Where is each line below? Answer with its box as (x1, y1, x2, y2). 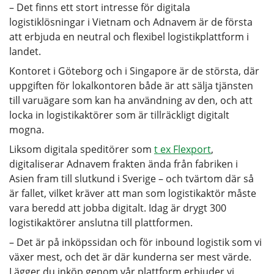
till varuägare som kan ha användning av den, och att (9, 93, 253, 107)
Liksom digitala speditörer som (9, 142, 154, 156)
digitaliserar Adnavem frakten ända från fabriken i (9, 157, 238, 171)
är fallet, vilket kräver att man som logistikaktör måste (9, 186, 256, 200)
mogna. (9, 122, 46, 136)
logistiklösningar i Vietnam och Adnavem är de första (9, 15, 253, 29)
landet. (9, 44, 41, 58)
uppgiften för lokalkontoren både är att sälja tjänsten (9, 78, 253, 92)
